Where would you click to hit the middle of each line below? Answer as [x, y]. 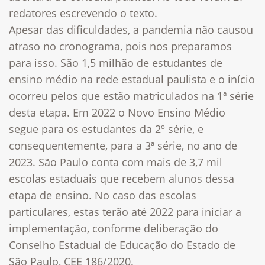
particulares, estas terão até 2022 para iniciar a [125, 211]
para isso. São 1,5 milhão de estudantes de [116, 62]
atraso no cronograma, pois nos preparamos [120, 46]
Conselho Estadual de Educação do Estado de [122, 245]
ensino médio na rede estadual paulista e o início [132, 79]
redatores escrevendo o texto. [83, 13]
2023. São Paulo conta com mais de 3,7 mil [116, 162]
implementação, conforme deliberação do [114, 228]
